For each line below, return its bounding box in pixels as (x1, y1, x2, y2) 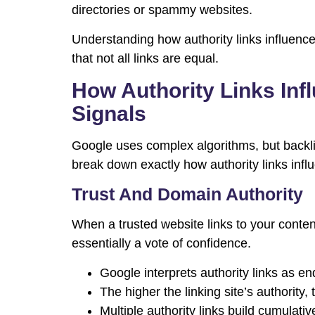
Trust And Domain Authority (72, 184, 303, 205)
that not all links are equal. (72, 51, 219, 66)
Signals (72, 102, 146, 126)
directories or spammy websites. (72, 3, 252, 18)
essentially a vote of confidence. (72, 236, 251, 251)
